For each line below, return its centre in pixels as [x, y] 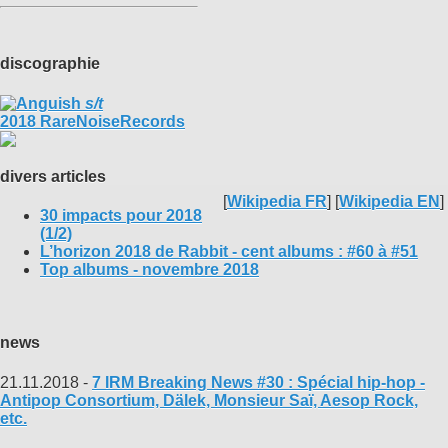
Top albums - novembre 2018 [149, 270]
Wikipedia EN [389, 202]
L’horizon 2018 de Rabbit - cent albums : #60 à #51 [229, 252]
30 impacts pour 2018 [121, 216]
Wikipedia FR [277, 202]
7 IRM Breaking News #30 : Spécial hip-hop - [258, 382]
